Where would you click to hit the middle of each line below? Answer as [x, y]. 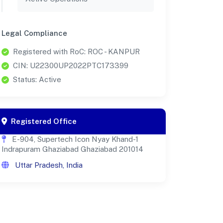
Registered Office [44, 121]
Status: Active [37, 80]
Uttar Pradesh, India [48, 165]
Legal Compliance [34, 33]
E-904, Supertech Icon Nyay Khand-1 [74, 139]
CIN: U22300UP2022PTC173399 [71, 66]
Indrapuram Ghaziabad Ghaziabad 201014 [72, 149]
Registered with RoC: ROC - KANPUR [76, 52]
